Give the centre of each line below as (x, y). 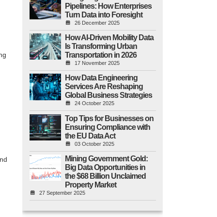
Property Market (90, 185)
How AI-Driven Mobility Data (109, 38)
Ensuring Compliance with (107, 127)
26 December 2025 (97, 23)
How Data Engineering (101, 78)
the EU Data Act (90, 136)
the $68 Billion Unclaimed (105, 176)
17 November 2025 (97, 63)
